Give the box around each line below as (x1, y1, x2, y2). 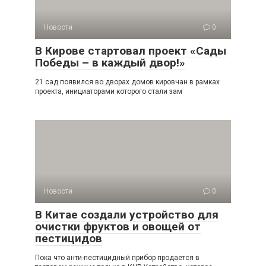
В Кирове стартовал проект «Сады (35, 44, 226, 58)
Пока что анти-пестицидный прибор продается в (35, 254, 199, 262)
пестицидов (35, 232, 102, 245)
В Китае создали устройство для (35, 208, 218, 221)
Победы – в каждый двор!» (35, 56, 185, 69)
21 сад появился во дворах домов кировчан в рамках (35, 78, 220, 86)
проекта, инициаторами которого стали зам (35, 87, 182, 96)
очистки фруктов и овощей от (35, 220, 201, 233)
